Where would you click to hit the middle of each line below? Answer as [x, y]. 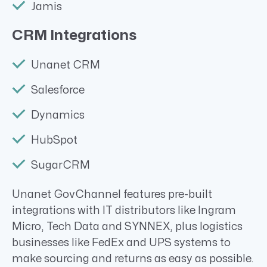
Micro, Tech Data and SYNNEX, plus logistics [127, 226]
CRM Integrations [74, 36]
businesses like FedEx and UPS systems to [121, 243]
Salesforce [58, 90]
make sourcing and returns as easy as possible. [133, 259]
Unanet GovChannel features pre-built [112, 194]
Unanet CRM [66, 65]
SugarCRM [60, 165]
